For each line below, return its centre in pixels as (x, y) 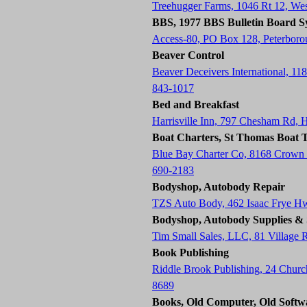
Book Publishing (191, 253)
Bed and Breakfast (196, 105)
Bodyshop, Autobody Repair (219, 187)
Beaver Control (188, 55)
